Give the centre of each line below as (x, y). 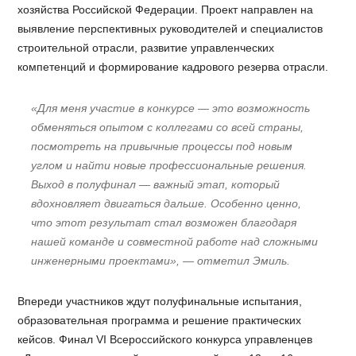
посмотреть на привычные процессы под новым (162, 146)
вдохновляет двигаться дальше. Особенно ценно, (166, 203)
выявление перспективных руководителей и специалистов (170, 29)
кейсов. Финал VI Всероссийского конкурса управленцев (165, 339)
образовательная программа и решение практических (160, 320)
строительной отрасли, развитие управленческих (146, 48)
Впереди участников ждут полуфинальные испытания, (160, 301)
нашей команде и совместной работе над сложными (175, 241)
